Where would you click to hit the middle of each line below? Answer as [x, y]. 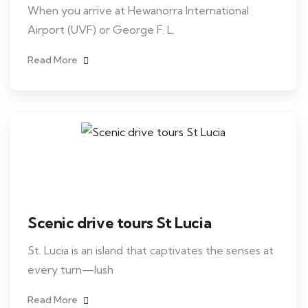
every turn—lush [70, 269]
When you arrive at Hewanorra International [138, 10]
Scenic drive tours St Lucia [120, 223]
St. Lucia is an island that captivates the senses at [151, 250]
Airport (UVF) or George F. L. [101, 30]
